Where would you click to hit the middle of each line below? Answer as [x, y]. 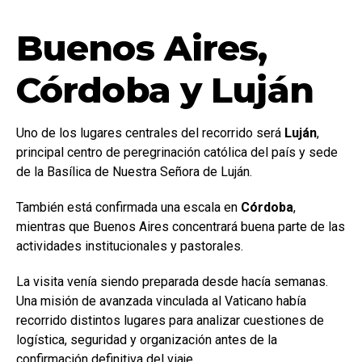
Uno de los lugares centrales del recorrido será [150, 133]
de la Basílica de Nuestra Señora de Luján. [134, 171]
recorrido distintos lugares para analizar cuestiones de [170, 320]
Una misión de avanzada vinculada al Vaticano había [161, 301]
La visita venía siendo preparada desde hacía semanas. [172, 281]
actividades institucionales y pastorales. [130, 246]
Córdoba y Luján [165, 89]
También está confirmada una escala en [128, 207]
